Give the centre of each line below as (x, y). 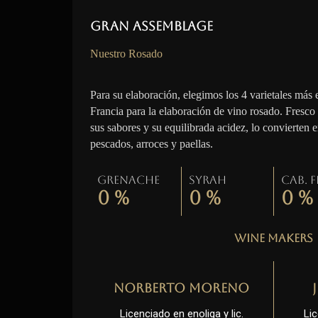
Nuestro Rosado (126, 54)
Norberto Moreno (182, 288)
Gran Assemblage (152, 26)
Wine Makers (274, 238)
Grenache (128, 180)
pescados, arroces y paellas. (152, 144)
